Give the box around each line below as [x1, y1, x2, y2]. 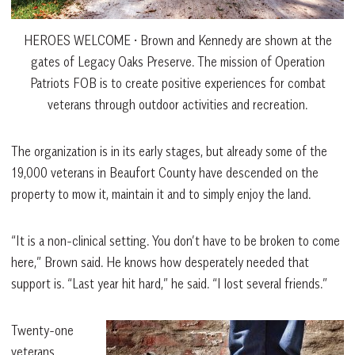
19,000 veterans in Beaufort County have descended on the [11, 164, 319, 181]
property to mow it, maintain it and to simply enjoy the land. [11, 185, 311, 202]
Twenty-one [11, 322, 74, 338]
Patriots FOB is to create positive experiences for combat [29, 74, 326, 91]
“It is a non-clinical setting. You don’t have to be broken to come [11, 232, 340, 249]
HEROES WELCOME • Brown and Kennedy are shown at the [23, 32, 332, 48]
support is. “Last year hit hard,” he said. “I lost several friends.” [11, 275, 327, 292]
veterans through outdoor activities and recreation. [48, 96, 307, 113]
